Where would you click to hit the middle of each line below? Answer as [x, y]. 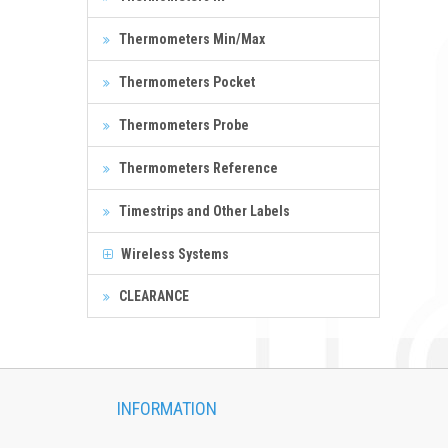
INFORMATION [167, 408]
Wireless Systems [173, 253]
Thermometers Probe [182, 124]
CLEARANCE [152, 295]
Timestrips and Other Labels [203, 210]
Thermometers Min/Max [190, 38]
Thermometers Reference [197, 167]
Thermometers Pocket [185, 81]
